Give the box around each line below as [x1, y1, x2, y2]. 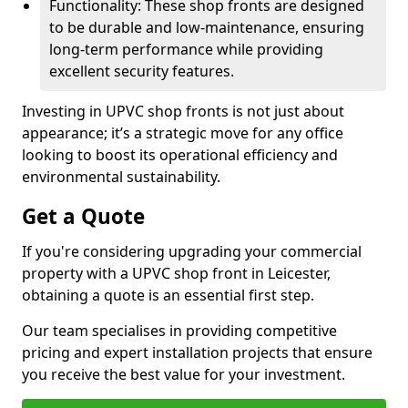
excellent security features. [49, 61, 234, 81]
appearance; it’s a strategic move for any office [22, 123, 343, 143]
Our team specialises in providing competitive [22, 321, 337, 341]
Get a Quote [22, 202, 145, 230]
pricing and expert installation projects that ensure [22, 342, 372, 362]
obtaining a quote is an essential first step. [22, 285, 314, 305]
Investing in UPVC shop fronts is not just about [22, 101, 344, 121]
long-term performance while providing [49, 39, 323, 59]
